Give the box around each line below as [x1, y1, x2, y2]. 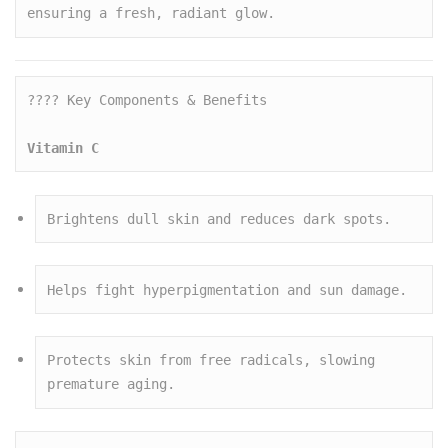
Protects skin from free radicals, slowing [47, 352, 376, 369]
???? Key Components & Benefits [27, 92, 268, 109]
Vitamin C [27, 140, 100, 157]
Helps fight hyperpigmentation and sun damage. [47, 281, 408, 298]
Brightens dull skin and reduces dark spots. [47, 210, 392, 227]
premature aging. [47, 376, 176, 393]
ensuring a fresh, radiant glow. [27, 5, 276, 22]
